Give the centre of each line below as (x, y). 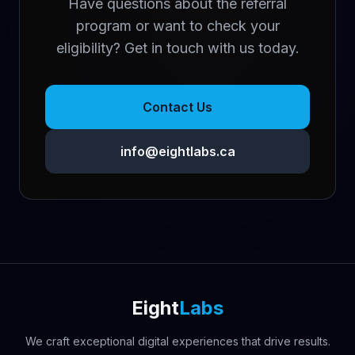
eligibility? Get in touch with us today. (177, 48)
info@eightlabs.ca (177, 151)
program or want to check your (177, 26)
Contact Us (177, 107)
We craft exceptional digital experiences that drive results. (177, 341)
